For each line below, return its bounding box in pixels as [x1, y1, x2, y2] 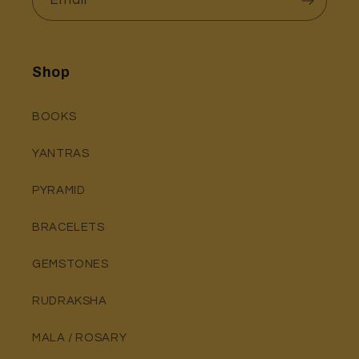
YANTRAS [32, 147, 90, 160]
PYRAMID [32, 184, 86, 197]
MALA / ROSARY [32, 332, 127, 345]
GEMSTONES [32, 258, 109, 271]
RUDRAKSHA [32, 295, 107, 308]
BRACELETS [32, 221, 105, 234]
